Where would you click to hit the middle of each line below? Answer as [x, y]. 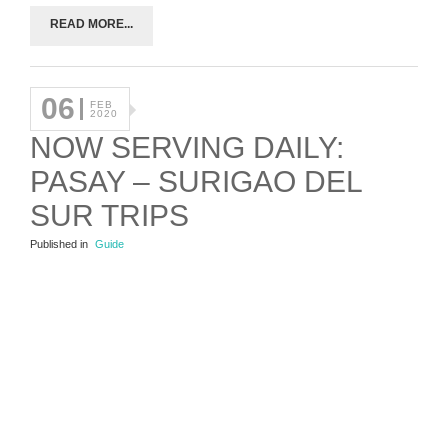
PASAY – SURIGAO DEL [196, 182]
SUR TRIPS [109, 216]
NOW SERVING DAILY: [187, 148]
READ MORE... [91, 24]
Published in [59, 244]
